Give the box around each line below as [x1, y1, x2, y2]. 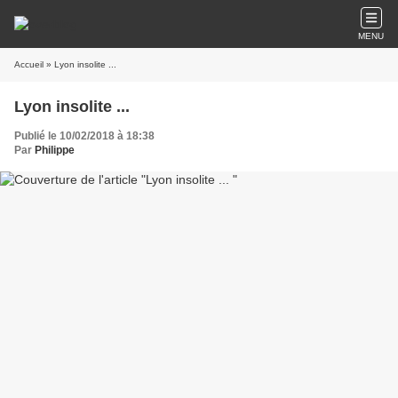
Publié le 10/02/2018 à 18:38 [14, 130, 155, 142]
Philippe [35, 144, 75, 156]
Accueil [14, 60, 44, 69]
